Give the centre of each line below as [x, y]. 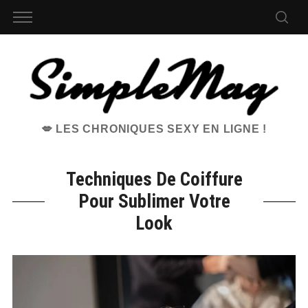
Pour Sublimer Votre [154, 202]
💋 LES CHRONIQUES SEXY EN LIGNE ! [154, 129]
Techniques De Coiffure [154, 180]
